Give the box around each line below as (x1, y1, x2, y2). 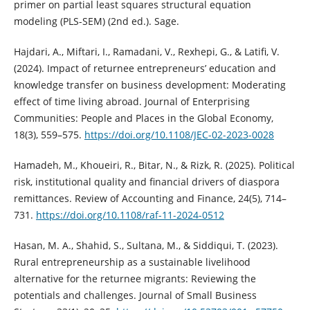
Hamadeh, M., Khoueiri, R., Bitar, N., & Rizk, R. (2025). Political (13, 158, 295, 172)
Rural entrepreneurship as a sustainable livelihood (13, 255, 250, 269)
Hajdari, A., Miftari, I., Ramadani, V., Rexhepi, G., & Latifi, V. (13, 45, 280, 59)
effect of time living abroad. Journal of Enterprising (13, 95, 250, 109)
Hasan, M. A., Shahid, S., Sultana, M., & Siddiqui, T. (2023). (13, 239, 278, 253)
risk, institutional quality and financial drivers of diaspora (13, 175, 280, 189)
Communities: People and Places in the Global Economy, (13, 111, 273, 125)
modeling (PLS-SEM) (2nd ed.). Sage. (13, 15, 179, 28)
